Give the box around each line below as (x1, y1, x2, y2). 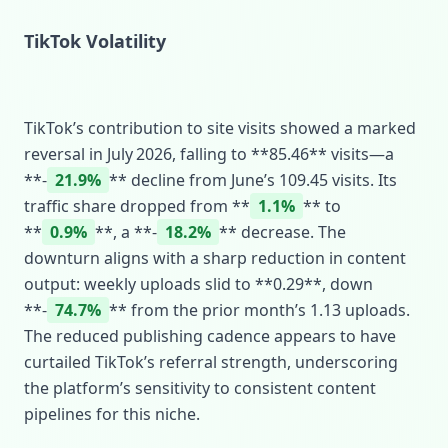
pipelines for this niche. (24, 403, 200, 425)
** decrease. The (219, 221, 346, 243)
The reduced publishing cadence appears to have (24, 325, 396, 347)
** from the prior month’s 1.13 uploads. (109, 299, 410, 321)
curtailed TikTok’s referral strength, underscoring (24, 351, 398, 373)
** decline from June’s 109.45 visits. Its (109, 169, 397, 191)
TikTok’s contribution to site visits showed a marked (24, 117, 416, 139)
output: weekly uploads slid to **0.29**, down (24, 273, 373, 295)
